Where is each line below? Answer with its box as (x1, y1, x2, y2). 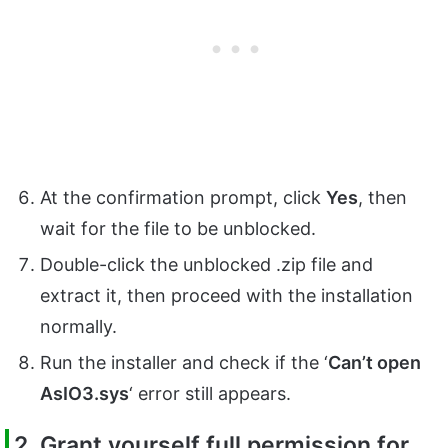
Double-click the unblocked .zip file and (40, 254, 373, 276)
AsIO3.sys (40, 383, 129, 405)
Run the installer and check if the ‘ (40, 352, 328, 374)
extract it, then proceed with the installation (40, 285, 413, 307)
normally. (40, 316, 122, 338)
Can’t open (328, 352, 421, 374)
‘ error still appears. (129, 383, 296, 405)
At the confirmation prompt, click (40, 187, 326, 209)
